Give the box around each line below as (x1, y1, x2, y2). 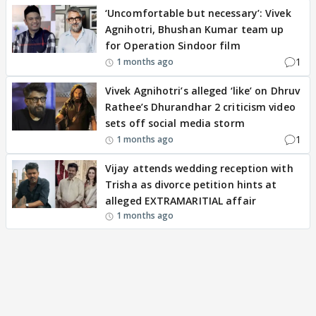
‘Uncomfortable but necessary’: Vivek (105, 6, 291, 20)
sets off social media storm (105, 116, 245, 130)
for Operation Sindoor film (105, 39, 241, 53)
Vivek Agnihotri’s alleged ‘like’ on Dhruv (105, 84, 300, 98)
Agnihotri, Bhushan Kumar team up (105, 23, 284, 37)
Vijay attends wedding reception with (105, 162, 293, 176)
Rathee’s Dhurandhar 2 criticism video (105, 100, 296, 114)
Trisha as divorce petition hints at (105, 178, 277, 192)
